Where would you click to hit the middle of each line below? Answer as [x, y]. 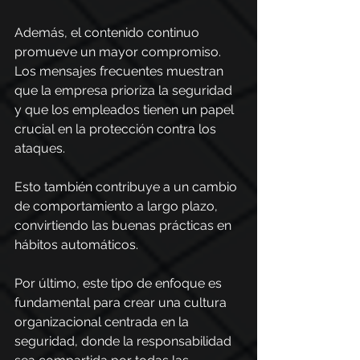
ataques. [40, 148]
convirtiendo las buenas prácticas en [125, 225]
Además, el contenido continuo [108, 33]
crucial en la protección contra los [117, 129]
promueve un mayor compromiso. [119, 52]
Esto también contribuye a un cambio [127, 187]
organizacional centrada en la [103, 322]
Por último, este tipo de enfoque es [120, 283]
